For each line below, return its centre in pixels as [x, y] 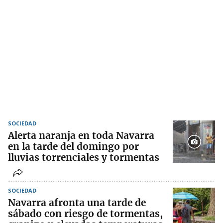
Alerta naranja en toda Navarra [81, 136]
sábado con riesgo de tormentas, [85, 214]
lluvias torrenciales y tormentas [84, 158]
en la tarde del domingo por [73, 147]
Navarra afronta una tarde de [77, 203]
